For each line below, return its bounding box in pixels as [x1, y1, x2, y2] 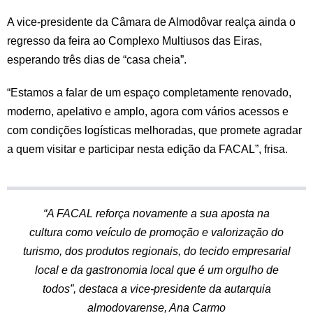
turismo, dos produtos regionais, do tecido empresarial [22, 245, 291, 258]
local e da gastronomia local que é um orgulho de [34, 264, 279, 277]
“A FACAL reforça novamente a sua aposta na [43, 208, 270, 220]
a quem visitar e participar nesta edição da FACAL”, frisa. [7, 143, 288, 156]
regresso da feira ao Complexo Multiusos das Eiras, [7, 35, 262, 48]
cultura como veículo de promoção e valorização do [29, 226, 284, 239]
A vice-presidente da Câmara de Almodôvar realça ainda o [7, 16, 296, 29]
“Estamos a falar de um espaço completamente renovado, [7, 87, 291, 99]
